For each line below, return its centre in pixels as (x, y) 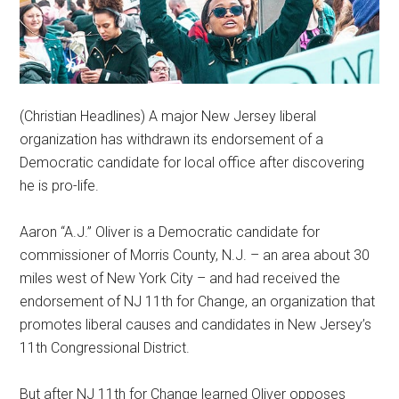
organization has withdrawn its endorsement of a (172, 139)
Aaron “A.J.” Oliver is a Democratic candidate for (170, 232)
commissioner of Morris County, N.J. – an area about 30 (195, 255)
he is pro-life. (60, 185)
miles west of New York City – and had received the (180, 278)
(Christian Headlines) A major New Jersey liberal (168, 116)
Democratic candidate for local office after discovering (192, 162)
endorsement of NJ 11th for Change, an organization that (198, 301)
